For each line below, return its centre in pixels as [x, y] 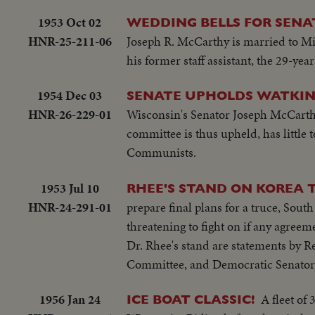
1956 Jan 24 [70, 300]
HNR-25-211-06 [70, 41]
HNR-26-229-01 [70, 115]
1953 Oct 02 [70, 22]
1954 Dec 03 [70, 96]
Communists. [161, 153]
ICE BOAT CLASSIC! [191, 300]
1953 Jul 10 [70, 188]
